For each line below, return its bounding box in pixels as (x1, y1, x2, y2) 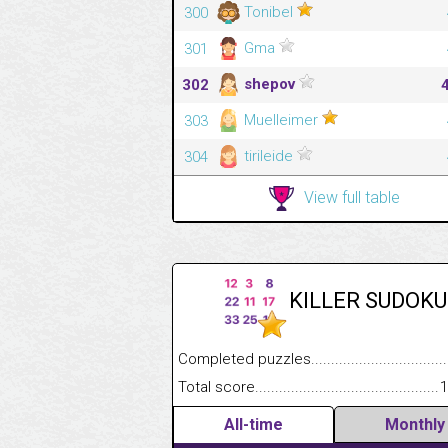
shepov (240, 74, 299, 93)
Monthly (385, 414, 445, 434)
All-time (224, 414, 283, 434)
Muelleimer (240, 110, 322, 129)
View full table (304, 187, 400, 207)
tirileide (240, 146, 297, 165)
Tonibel (240, 2, 297, 21)
